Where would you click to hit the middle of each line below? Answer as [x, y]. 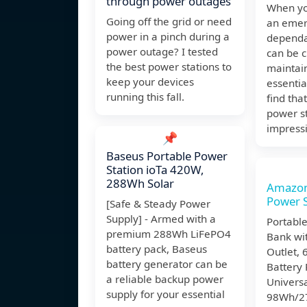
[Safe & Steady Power [158, 204]
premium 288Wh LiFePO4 [169, 234]
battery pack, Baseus [157, 249]
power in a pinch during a [168, 37]
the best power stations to [169, 67]
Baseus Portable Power [167, 156]
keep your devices [150, 82]
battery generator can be [167, 264]
